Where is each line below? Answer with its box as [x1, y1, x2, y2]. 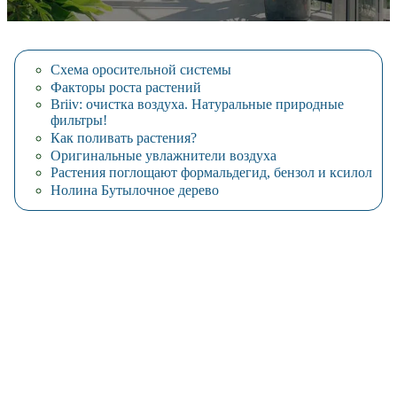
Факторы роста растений [51, 79, 201, 95]
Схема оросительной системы [51, 62, 231, 78]
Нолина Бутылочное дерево [51, 182, 219, 198]
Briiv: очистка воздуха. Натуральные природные [51, 97, 344, 113]
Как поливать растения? [51, 130, 197, 146]
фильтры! [51, 113, 107, 128]
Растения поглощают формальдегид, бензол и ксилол [51, 165, 372, 181]
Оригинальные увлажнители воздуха [51, 147, 276, 163]
